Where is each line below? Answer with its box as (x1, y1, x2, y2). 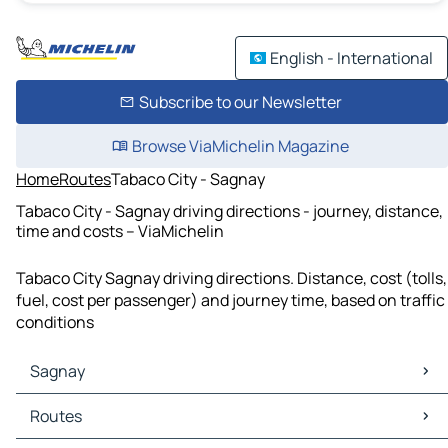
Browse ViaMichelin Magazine (131, 135, 349, 157)
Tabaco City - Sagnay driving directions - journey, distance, (16, 199, 443, 222)
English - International (270, 47, 433, 69)
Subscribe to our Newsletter (138, 91, 342, 113)
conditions (16, 311, 94, 334)
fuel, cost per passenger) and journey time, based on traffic (16, 289, 445, 312)
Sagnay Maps (20, 394, 117, 417)
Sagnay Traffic (20, 416, 126, 439)
